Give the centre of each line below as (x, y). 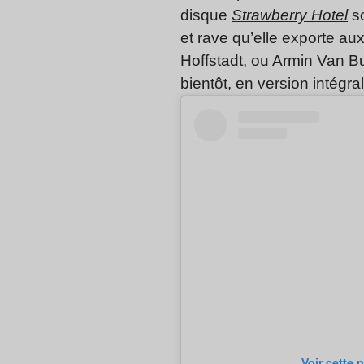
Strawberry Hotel (290, 15)
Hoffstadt (212, 60)
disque (206, 15)
